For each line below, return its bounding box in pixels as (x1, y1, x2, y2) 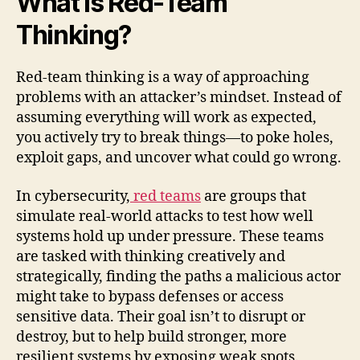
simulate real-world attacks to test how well (16, 207, 313, 226)
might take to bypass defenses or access (16, 287, 284, 306)
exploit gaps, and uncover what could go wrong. (16, 149, 342, 168)
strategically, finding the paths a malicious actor (16, 267, 341, 286)
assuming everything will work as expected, (16, 108, 317, 128)
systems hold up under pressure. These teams (16, 227, 324, 246)
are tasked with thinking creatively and (16, 247, 285, 266)
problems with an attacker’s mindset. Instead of (16, 88, 342, 108)
